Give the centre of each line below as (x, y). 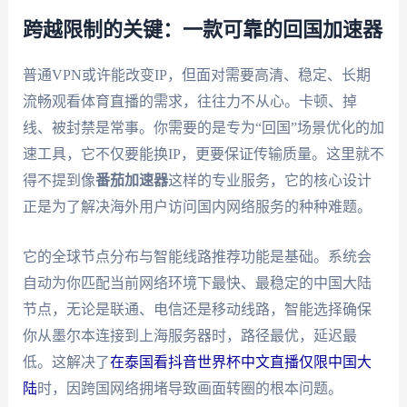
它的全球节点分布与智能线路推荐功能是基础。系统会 (197, 256)
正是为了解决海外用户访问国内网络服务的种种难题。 (197, 207)
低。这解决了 (66, 362)
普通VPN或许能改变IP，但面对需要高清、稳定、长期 (196, 75)
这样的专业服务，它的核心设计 (269, 181)
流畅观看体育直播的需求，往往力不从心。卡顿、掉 (189, 102)
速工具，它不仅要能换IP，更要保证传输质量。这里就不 (203, 154)
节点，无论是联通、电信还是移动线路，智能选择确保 (197, 309)
